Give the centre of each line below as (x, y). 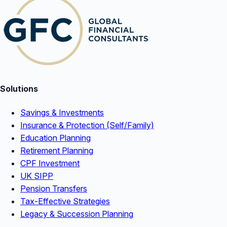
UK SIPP (37, 176)
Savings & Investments (62, 112)
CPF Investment (50, 163)
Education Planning (55, 138)
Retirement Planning (57, 150)
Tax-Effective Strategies (65, 201)
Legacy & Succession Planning (77, 214)
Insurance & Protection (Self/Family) (87, 125)
